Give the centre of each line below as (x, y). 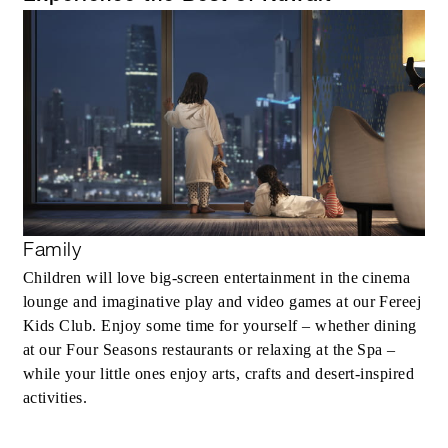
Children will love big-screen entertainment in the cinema (217, 278)
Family (52, 249)
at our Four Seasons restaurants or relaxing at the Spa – (209, 350)
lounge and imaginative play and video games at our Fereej (222, 302)
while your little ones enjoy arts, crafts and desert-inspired (219, 374)
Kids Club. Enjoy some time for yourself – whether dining (220, 326)
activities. (55, 398)
